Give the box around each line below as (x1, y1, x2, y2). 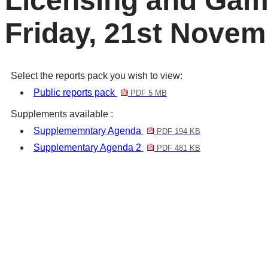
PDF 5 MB (128, 89, 167, 98)
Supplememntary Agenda (33, 126, 144, 136)
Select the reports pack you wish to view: (10, 71, 182, 81)
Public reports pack (33, 87, 117, 98)
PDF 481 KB (154, 144, 201, 153)
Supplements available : (10, 109, 113, 120)
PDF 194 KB (154, 127, 201, 136)
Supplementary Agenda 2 (33, 142, 144, 153)
